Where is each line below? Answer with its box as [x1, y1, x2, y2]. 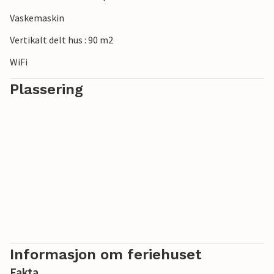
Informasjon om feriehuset [10, 246, 202, 263]
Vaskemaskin [10, 12, 64, 24]
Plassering [10, 81, 83, 98]
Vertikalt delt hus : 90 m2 [10, 34, 113, 46]
